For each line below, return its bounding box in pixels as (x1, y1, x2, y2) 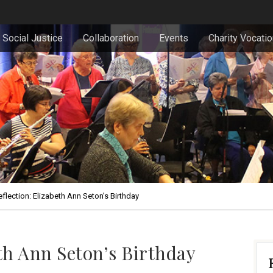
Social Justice (2, 32, 63, 44)
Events (159, 32, 188, 44)
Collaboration (83, 32, 139, 44)
